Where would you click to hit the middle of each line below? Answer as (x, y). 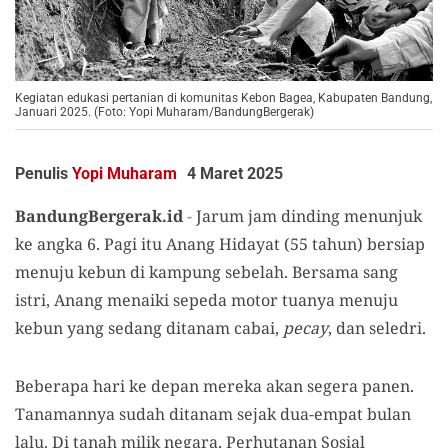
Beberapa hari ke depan (109, 386)
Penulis (43, 173)
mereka (234, 386)
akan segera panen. (340, 386)
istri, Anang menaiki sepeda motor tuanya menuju (206, 300)
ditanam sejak (224, 414)
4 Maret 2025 (235, 173)
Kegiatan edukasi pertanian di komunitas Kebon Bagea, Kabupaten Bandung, (223, 98)
